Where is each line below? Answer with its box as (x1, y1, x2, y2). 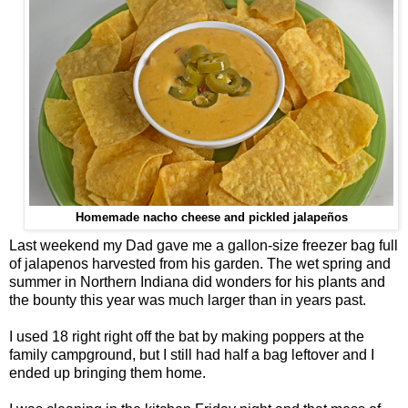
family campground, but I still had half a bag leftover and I (9, 347, 374, 363)
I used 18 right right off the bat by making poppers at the (9, 329, 364, 345)
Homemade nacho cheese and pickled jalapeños (75, 210, 348, 224)
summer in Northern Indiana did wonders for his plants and (9, 274, 385, 291)
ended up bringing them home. (9, 365, 206, 382)
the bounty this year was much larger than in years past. (9, 292, 366, 309)
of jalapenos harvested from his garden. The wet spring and (9, 256, 391, 272)
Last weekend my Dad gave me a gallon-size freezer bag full (9, 238, 398, 254)
